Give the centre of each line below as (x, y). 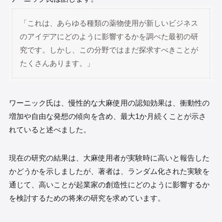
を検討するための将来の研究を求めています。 (87, 198)
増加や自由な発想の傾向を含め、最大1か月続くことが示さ (107, 116)
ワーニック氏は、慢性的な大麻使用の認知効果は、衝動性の (109, 103)
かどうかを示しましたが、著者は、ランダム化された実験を (109, 171)
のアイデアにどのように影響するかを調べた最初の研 (109, 37)
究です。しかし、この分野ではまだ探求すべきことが (109, 50)
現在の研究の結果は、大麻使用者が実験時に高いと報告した (109, 158)
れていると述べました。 (50, 129)
